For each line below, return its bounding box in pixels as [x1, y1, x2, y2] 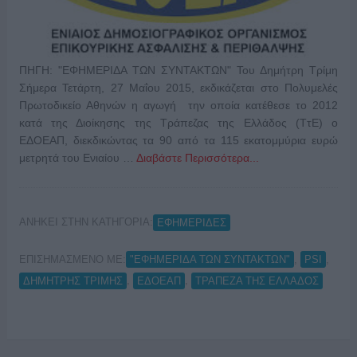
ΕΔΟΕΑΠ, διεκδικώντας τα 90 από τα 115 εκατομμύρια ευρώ [18, 134, 339, 147]
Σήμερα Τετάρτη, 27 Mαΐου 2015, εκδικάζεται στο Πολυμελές [18, 81, 339, 95]
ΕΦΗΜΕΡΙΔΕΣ [156, 216, 226, 229]
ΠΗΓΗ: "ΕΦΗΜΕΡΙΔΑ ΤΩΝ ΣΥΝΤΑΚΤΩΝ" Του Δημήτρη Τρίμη [18, 64, 339, 77]
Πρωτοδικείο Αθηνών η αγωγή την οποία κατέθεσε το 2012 [18, 99, 339, 112]
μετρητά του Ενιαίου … [18, 151, 136, 165]
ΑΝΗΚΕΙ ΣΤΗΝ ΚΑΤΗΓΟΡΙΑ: [18, 216, 153, 229]
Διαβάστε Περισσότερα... [135, 151, 259, 165]
